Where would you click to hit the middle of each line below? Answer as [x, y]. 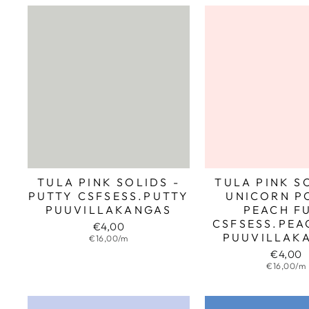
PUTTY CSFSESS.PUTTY [109, 196]
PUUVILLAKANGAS [109, 209]
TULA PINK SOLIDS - [109, 182]
